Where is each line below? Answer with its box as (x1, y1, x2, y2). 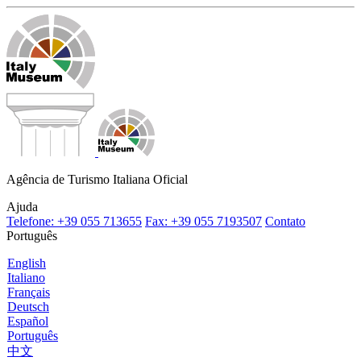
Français (7, 285, 50, 299)
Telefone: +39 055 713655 (6, 214, 142, 228)
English (7, 256, 46, 270)
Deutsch (7, 300, 49, 313)
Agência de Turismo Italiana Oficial (6, 172, 188, 186)
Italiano (7, 271, 45, 284)
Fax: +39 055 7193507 (145, 214, 262, 228)
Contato (265, 214, 305, 228)
